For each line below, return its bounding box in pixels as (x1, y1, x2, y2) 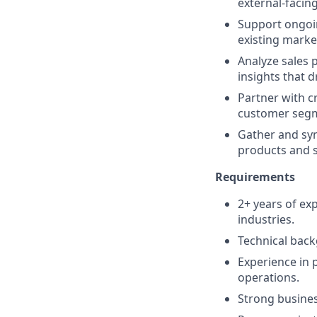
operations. (238, 270, 299, 285)
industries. (238, 212, 294, 227)
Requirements (215, 169, 295, 185)
